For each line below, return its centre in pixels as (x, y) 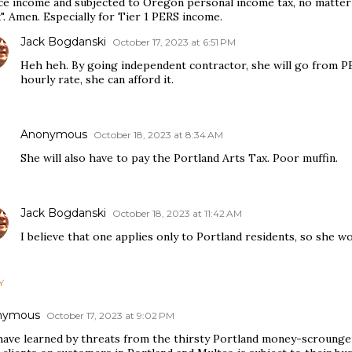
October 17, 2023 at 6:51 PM (174, 42)
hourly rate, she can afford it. (97, 79)
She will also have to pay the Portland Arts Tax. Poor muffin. (179, 158)
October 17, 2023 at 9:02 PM (110, 315)
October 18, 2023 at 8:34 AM (158, 135)
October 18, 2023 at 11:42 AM (177, 213)
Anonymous (54, 134)
